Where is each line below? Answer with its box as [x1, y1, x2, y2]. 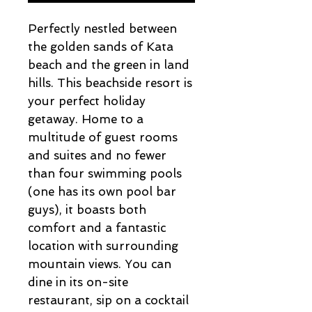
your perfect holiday [28, 94, 146, 108]
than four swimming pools [28, 166, 182, 180]
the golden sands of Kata [28, 40, 173, 54]
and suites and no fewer [28, 148, 166, 162]
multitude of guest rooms [28, 130, 178, 144]
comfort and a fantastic [28, 221, 166, 235]
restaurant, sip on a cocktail [28, 293, 189, 307]
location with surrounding [28, 239, 178, 253]
